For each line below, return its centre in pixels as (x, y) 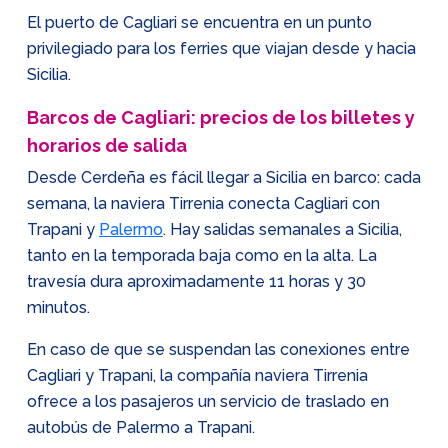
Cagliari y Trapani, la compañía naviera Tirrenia (197, 375)
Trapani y (63, 229)
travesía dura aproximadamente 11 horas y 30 (196, 281)
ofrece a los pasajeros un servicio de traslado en (208, 401)
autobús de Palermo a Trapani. (141, 427)
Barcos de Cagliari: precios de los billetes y (221, 117)
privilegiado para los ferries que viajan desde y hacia (221, 48)
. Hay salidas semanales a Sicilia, (282, 229)
